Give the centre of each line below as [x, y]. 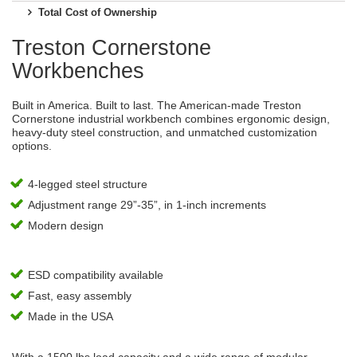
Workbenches [78, 71]
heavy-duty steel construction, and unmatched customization [165, 132]
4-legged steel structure [88, 184]
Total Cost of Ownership [98, 12]
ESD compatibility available [96, 275]
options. [32, 146]
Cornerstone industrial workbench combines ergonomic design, [171, 119]
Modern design [66, 226]
